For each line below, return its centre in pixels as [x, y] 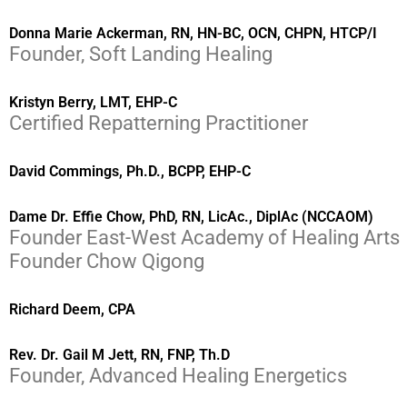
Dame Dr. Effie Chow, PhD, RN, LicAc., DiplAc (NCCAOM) [191, 217]
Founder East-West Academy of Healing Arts [204, 238]
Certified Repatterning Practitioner [159, 124]
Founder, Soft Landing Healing [141, 55]
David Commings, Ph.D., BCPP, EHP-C [130, 172]
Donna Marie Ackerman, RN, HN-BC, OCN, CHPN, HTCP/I [193, 34]
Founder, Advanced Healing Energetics [178, 376]
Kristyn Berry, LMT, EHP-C [93, 103]
